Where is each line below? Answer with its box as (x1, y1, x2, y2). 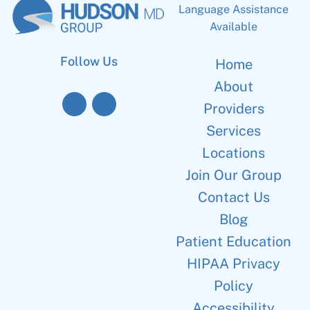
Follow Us (60, 54, 118, 69)
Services (206, 122, 262, 140)
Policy (214, 277, 254, 295)
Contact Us (197, 189, 270, 206)
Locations (202, 145, 266, 162)
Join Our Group (185, 167, 282, 184)
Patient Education (176, 233, 292, 250)
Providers (203, 100, 264, 118)
